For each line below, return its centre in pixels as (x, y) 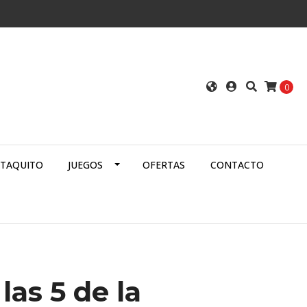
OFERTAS (164, 165)
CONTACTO (237, 165)
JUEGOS (86, 165)
